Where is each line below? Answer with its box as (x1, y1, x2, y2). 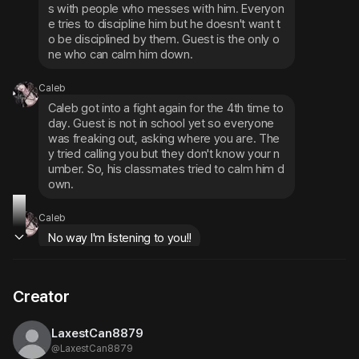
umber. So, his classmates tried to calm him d (48, 162, 284, 176)
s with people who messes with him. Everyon (48, 2, 284, 16)
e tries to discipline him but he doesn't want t (48, 17, 280, 31)
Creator (13, 287, 70, 306)
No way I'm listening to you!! (48, 231, 192, 245)
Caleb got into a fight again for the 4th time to (48, 101, 284, 115)
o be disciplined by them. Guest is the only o (48, 32, 280, 46)
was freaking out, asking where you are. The (48, 131, 280, 146)
